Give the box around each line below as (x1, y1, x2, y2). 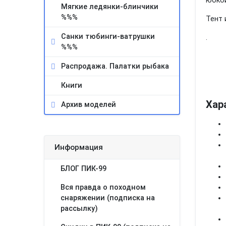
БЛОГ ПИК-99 (61, 164, 106, 173)
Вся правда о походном (61, 183, 146, 192)
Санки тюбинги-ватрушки (61, 32, 155, 41)
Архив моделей (61, 100, 116, 109)
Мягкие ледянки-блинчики (61, 3, 158, 11)
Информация (54, 143, 103, 152)
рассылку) (61, 204, 98, 213)
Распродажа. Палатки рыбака (61, 62, 169, 71)
